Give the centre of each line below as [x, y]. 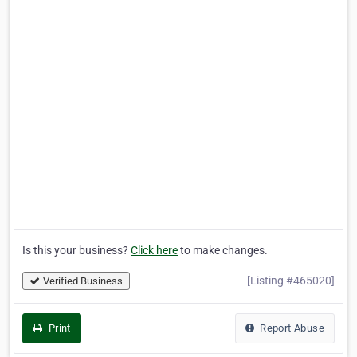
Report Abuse [290, 328]
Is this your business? [76, 251]
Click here [154, 251]
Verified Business [83, 281]
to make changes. [223, 251]
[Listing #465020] [291, 281]
